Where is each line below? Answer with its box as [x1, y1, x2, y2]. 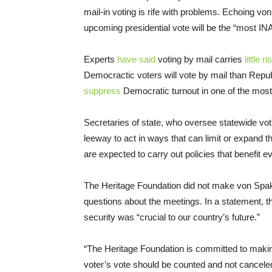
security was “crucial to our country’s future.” [84, 212, 260, 223]
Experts [84, 54, 117, 65]
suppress [84, 86, 121, 97]
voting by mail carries [155, 54, 245, 65]
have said [117, 54, 155, 65]
